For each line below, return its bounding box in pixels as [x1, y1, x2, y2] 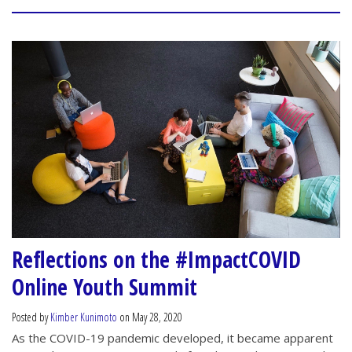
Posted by [12, 309, 50, 324]
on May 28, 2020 [117, 309, 182, 324]
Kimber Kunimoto [50, 309, 117, 324]
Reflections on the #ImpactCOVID [12, 244, 301, 274]
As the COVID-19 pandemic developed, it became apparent [12, 329, 333, 346]
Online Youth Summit [12, 271, 197, 302]
